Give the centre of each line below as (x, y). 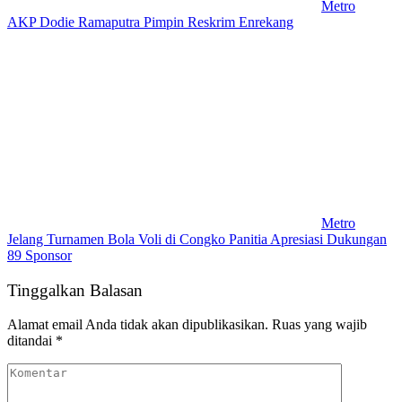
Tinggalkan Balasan (75, 290)
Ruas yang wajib (319, 325)
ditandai (31, 341)
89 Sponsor (39, 255)
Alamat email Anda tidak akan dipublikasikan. (138, 325)
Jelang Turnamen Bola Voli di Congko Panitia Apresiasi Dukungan (197, 239)
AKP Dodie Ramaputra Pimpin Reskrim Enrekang (150, 22)
